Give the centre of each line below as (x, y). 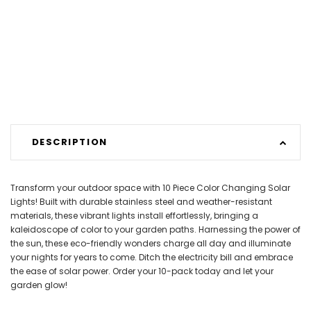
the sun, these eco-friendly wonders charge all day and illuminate (151, 243)
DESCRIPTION (69, 142)
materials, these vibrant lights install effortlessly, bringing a (134, 215)
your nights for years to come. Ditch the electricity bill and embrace (152, 257)
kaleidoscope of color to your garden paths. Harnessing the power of (155, 229)
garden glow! (39, 285)
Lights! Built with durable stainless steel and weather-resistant (141, 201)
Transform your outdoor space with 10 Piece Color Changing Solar (150, 187)
